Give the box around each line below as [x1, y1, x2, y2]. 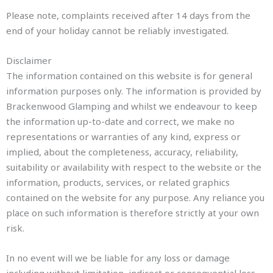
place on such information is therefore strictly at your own [6, 207, 259, 219]
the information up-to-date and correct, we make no [6, 115, 235, 127]
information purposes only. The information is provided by [6, 85, 261, 97]
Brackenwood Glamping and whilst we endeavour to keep [6, 100, 257, 112]
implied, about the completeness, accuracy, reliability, [6, 146, 238, 158]
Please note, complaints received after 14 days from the [6, 9, 250, 21]
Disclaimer [6, 54, 52, 66]
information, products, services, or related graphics [6, 176, 230, 188]
